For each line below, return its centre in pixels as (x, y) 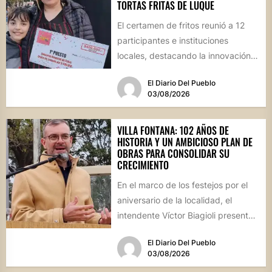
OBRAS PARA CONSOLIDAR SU (173, 153)
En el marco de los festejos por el (182, 185)
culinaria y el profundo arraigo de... (186, 71)
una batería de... (149, 230)
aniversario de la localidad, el (174, 200)
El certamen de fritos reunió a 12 (181, 25)
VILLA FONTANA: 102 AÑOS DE (173, 130)
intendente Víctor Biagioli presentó (185, 215)
